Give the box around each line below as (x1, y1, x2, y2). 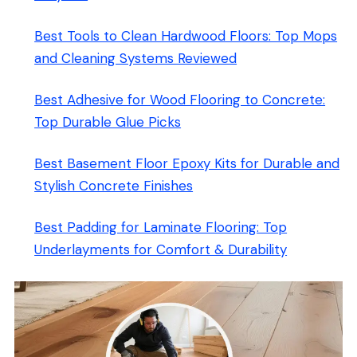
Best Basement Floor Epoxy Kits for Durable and (34, 155, 340, 173)
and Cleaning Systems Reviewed (34, 49, 237, 68)
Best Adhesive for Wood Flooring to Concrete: (34, 91, 326, 109)
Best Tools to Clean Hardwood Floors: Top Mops (34, 27, 338, 45)
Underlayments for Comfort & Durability (34, 241, 288, 259)
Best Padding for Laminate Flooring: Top (34, 218, 288, 237)
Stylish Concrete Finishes (34, 177, 194, 195)
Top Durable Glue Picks (34, 113, 182, 131)
